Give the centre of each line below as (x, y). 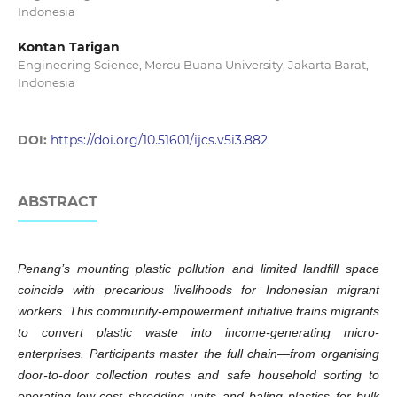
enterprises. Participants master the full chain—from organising (198, 354)
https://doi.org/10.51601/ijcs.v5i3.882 (159, 140)
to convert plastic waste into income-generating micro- (198, 333)
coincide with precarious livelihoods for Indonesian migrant (198, 290)
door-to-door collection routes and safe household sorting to (198, 375)
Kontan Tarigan (68, 47)
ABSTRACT (57, 202)
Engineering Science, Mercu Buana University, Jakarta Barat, (193, 65)
